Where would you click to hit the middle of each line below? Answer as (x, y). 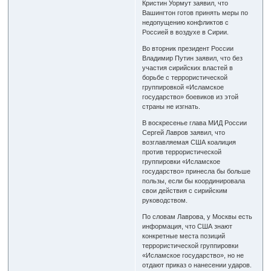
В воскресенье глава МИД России (195, 122)
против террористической (182, 152)
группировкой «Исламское (183, 87)
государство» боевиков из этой (191, 96)
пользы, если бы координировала (194, 181)
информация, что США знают (188, 226)
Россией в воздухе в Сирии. (186, 32)
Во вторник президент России (188, 48)
